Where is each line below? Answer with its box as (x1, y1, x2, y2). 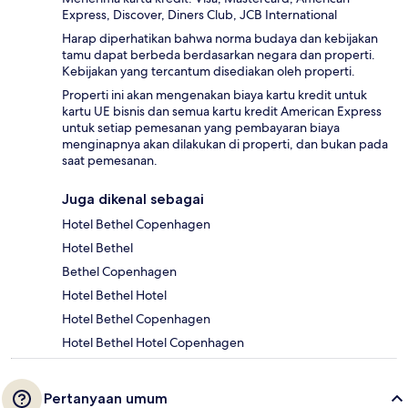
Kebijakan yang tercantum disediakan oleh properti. (62, 63, 355, 80)
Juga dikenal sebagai (62, 190, 204, 209)
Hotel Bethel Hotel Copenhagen (62, 334, 244, 352)
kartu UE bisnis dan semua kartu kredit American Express (62, 103, 382, 120)
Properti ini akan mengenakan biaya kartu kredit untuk (62, 87, 367, 104)
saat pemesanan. (62, 152, 158, 169)
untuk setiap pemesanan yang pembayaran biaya (62, 119, 340, 137)
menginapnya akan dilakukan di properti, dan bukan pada (62, 136, 388, 153)
